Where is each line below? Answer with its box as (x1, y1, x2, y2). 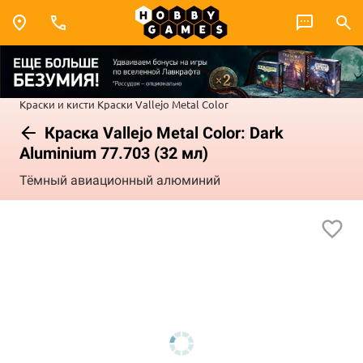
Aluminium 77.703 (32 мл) (19, 143, 208, 163)
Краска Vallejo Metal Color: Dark (41, 122, 284, 143)
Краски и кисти (19, 96, 95, 111)
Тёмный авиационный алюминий (19, 173, 220, 189)
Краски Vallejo (97, 96, 169, 111)
